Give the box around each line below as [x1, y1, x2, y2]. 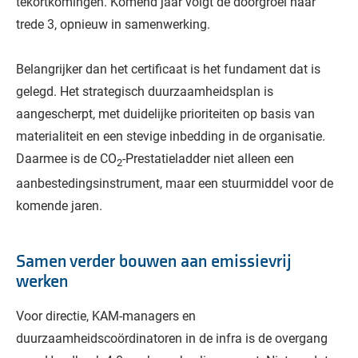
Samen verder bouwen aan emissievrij [16, 251, 292, 273]
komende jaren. [16, 197, 102, 214]
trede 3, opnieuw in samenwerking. [16, 14, 210, 32]
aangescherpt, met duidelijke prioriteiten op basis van [16, 104, 315, 121]
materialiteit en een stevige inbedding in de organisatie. [16, 126, 325, 144]
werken [16, 271, 68, 293]
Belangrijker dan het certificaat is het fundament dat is [16, 59, 320, 77]
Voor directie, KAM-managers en [16, 307, 196, 324]
